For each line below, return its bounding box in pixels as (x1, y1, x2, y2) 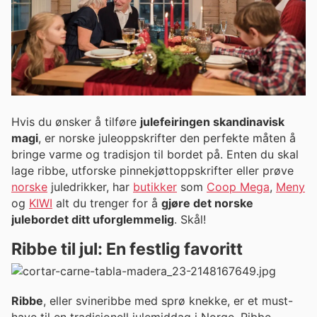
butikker (133, 179, 177, 194)
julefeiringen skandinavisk (140, 114, 284, 129)
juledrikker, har (47, 179, 133, 194)
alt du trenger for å (52, 195, 161, 210)
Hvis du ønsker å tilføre (11, 114, 140, 129)
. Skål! (174, 212, 206, 226)
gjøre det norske (161, 195, 253, 210)
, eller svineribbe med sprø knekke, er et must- (43, 293, 293, 308)
